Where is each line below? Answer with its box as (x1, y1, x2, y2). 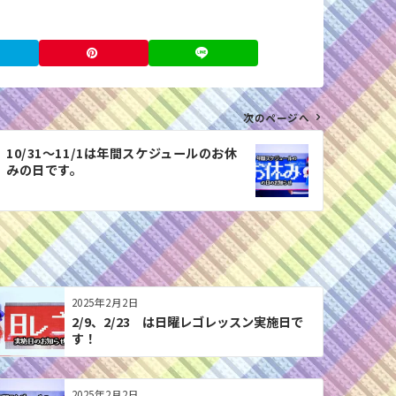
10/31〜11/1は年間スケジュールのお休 (6, 143, 238, 162)
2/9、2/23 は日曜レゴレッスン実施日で (72, 312, 303, 331)
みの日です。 (6, 160, 83, 179)
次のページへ (243, 110, 309, 125)
